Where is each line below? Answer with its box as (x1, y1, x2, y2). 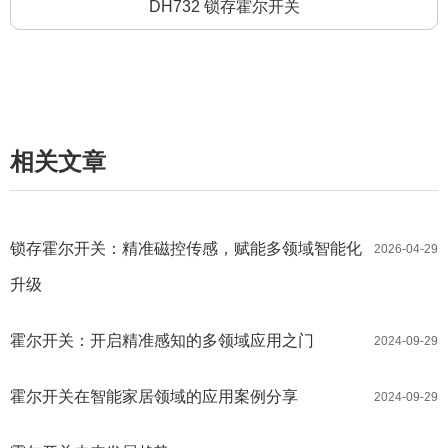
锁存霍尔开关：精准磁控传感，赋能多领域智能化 (10, 240, 362, 258)
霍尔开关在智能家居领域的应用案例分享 (10, 388, 298, 406)
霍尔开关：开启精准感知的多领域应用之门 (10, 332, 314, 350)
